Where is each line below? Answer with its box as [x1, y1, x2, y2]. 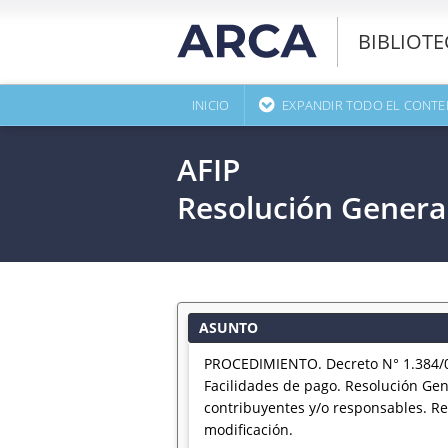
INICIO [192, 96, 230, 114]
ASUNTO [199, 318, 258, 337]
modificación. [204, 420, 293, 439]
